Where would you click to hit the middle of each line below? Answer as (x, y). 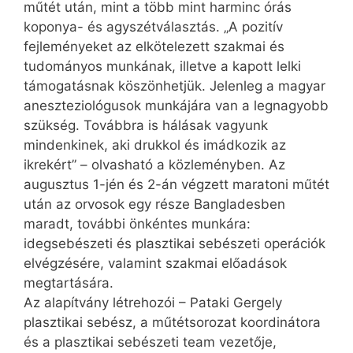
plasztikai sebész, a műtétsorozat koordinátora (172, 323)
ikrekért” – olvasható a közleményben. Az (154, 165)
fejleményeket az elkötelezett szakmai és (154, 47)
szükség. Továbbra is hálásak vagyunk (146, 126)
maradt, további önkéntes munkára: (137, 224)
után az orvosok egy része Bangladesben (154, 204)
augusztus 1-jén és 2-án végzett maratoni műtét (176, 185)
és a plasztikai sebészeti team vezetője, (150, 342)
